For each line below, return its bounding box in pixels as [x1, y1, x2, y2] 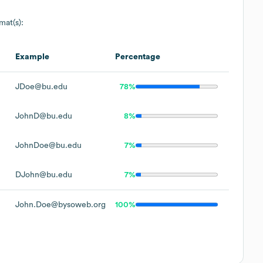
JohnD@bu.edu [15, 112, 72, 120]
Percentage [115, 52, 160, 61]
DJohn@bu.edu [15, 170, 72, 179]
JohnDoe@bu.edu [15, 141, 82, 150]
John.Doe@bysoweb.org [15, 200, 106, 209]
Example [15, 52, 49, 61]
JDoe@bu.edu [15, 82, 68, 91]
